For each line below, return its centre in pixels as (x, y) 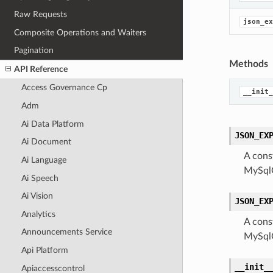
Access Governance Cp (64, 88)
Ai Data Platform (52, 124)
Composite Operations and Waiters (80, 32)
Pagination (34, 51)
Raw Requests (41, 14)
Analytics (38, 214)
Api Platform (44, 250)
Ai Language (44, 160)
